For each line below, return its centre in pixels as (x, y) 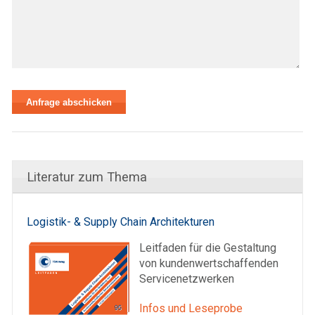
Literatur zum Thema (87, 178)
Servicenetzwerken (187, 279)
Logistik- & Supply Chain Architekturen (121, 222)
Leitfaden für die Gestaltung (208, 248)
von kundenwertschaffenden (209, 264)
